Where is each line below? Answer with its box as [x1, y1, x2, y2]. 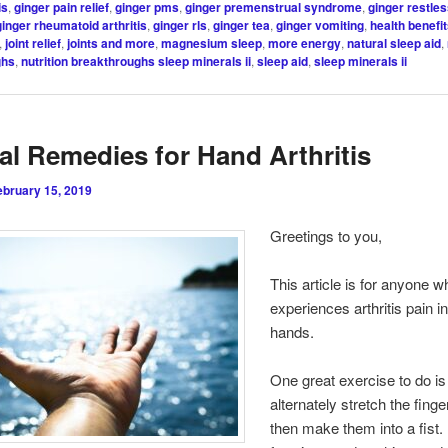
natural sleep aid [347, 33, 442, 52]
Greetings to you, [269, 224, 382, 246]
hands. [269, 321, 318, 343]
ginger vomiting [276, 15, 365, 34]
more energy [268, 33, 342, 52]
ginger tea [213, 15, 271, 34]
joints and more [67, 33, 156, 52]
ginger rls [153, 15, 208, 34]
